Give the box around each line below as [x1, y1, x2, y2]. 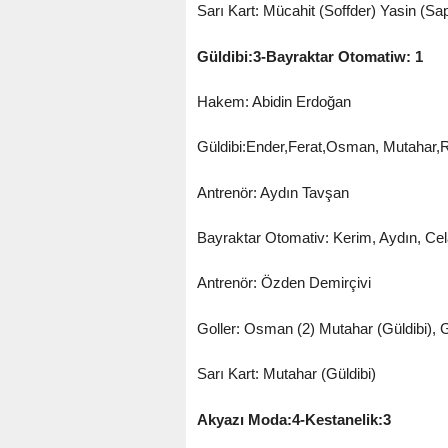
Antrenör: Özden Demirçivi [196, 274, 371, 292]
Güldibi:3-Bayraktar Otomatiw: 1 [196, 47, 423, 65]
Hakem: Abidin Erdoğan [196, 92, 351, 110]
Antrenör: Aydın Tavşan [196, 183, 349, 201]
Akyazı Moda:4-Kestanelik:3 [196, 410, 391, 428]
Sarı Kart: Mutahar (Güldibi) [196, 365, 376, 383]
